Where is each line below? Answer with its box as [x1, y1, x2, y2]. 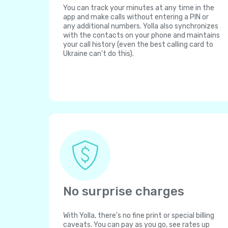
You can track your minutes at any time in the [63, 4, 214, 12]
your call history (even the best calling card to [63, 40, 213, 49]
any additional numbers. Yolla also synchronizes [63, 22, 218, 31]
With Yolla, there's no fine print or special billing [63, 211, 214, 220]
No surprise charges [63, 184, 184, 198]
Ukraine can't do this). [63, 49, 134, 58]
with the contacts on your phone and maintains [63, 31, 220, 40]
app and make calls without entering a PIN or [63, 13, 209, 21]
